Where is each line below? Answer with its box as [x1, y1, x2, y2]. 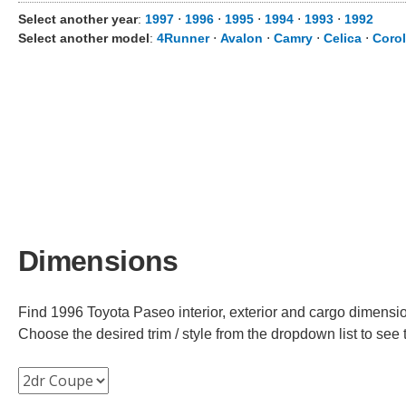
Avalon [220, 31, 263, 45]
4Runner [157, 31, 209, 45]
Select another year [18, 12, 138, 26]
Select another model [18, 31, 150, 45]
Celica [324, 31, 362, 45]
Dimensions [18, 244, 179, 277]
